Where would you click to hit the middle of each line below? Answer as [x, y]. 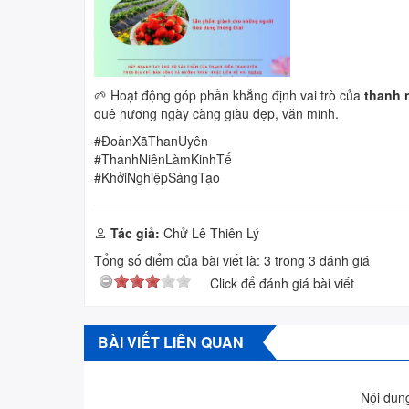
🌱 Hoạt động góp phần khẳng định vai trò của [229, 95]
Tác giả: [135, 233]
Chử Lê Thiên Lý [210, 233]
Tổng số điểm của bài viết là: [179, 261]
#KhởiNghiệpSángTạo [157, 178]
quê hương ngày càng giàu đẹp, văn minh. [216, 114]
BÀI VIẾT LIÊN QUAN [171, 342]
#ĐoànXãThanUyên [151, 141]
